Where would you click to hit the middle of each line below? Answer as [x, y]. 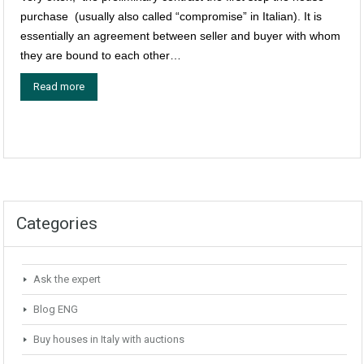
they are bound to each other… [101, 56]
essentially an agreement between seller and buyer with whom [180, 36]
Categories [57, 224]
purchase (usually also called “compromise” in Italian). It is [171, 17]
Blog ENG [56, 310]
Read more [59, 87]
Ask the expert [67, 279]
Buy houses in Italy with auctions [109, 340]
